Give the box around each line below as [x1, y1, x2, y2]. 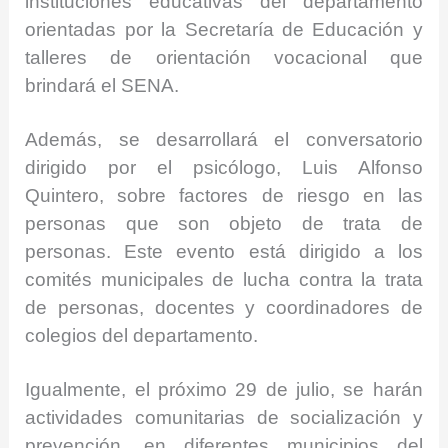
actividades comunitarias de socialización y [25, 407, 423, 429]
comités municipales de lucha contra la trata [25, 268, 423, 290]
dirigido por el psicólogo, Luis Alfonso [25, 156, 423, 178]
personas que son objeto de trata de [25, 212, 423, 234]
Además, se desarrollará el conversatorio [25, 128, 423, 150]
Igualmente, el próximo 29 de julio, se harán [25, 379, 423, 401]
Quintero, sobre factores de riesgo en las [25, 184, 423, 206]
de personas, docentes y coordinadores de [25, 296, 423, 318]
